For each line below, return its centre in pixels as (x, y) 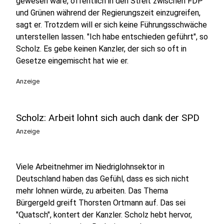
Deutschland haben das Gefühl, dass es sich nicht (102, 179)
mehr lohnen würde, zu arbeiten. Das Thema (92, 191)
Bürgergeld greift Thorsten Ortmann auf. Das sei (101, 203)
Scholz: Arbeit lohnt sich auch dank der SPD (108, 118)
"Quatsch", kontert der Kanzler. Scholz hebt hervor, (104, 215)
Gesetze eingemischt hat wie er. (72, 61)
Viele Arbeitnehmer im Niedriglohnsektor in (90, 167)
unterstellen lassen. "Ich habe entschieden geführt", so (112, 37)
